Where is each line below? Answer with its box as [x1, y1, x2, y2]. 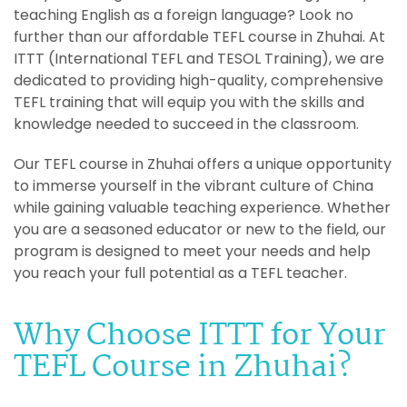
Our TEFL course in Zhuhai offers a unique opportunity [14, 153, 392, 174]
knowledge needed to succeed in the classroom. [14, 113, 359, 134]
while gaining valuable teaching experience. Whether [14, 196, 391, 218]
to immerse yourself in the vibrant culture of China [14, 174, 373, 196]
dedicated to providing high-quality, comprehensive [14, 69, 383, 91]
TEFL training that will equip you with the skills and [14, 91, 364, 113]
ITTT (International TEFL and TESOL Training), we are [14, 47, 384, 69]
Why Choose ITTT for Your [14, 311, 385, 361]
